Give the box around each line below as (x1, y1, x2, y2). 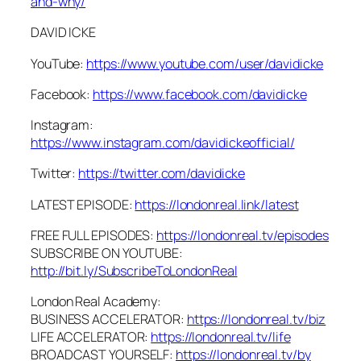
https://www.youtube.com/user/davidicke (86, 54, 324, 73)
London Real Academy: (31, 293, 161, 311)
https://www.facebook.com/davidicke (93, 85, 307, 103)
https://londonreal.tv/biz (186, 310, 326, 329)
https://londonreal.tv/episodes (156, 226, 329, 244)
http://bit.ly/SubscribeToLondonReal (31, 261, 238, 280)
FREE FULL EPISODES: (31, 226, 156, 244)
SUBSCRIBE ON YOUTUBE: (31, 243, 183, 262)
